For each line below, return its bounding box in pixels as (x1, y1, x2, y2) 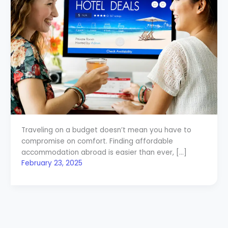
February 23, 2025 (21, 158, 82, 168)
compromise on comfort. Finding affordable (21, 136, 173, 147)
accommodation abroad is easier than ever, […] (21, 148, 187, 158)
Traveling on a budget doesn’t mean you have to (21, 125, 191, 135)
